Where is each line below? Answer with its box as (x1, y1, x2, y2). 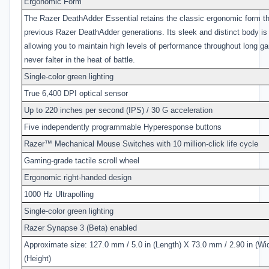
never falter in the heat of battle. (24, 55, 135, 64)
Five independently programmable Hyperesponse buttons (24, 122, 222, 131)
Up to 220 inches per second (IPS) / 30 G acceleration (24, 105, 213, 115)
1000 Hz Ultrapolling (24, 189, 94, 199)
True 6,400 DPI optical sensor (24, 88, 128, 98)
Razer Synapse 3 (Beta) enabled (24, 223, 137, 232)
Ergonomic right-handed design (24, 172, 131, 182)
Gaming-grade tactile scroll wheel (24, 156, 139, 165)
